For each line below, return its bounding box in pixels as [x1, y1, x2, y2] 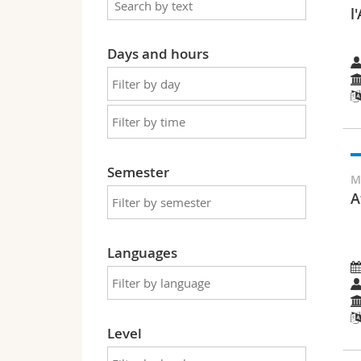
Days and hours [107, 44, 209, 64]
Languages [107, 243, 177, 263]
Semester [107, 163, 169, 182]
